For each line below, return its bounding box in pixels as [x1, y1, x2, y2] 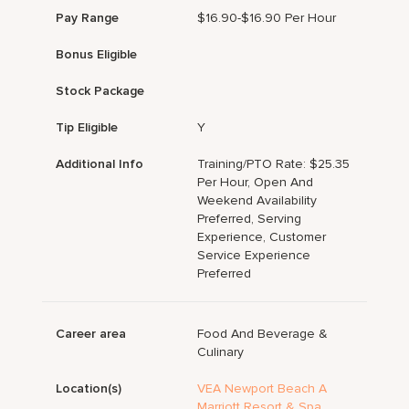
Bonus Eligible [56, 47, 138, 63]
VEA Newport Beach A [197, 381, 328, 397]
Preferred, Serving [197, 211, 302, 227]
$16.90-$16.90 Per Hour [197, 10, 337, 26]
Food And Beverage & [197, 326, 329, 342]
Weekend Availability [197, 193, 318, 209]
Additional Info [56, 156, 144, 173]
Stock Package [56, 83, 145, 100]
